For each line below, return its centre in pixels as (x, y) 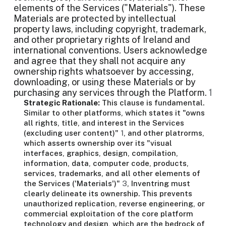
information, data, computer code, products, (106, 163)
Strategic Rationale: (62, 103)
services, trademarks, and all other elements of (112, 173)
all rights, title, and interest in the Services (104, 123)
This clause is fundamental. (152, 103)
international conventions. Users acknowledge (110, 50)
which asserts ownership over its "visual (98, 143)
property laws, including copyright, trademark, (110, 29)
